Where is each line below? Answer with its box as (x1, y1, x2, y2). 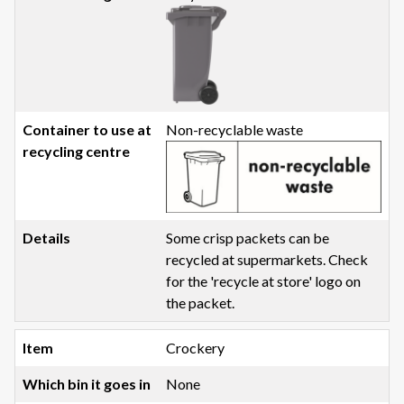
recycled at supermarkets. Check (166, 250, 369, 268)
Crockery (166, 338, 225, 356)
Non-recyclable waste (166, 121, 304, 139)
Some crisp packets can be (166, 228, 330, 246)
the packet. (166, 293, 235, 311)
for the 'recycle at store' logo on (166, 271, 362, 289)
